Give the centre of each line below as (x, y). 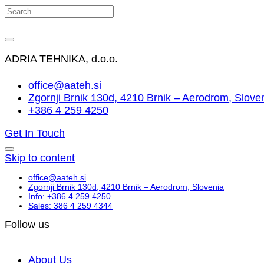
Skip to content (40, 158)
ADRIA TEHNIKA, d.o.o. (61, 59)
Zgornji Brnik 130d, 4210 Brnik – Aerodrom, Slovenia (126, 187)
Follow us (27, 224)
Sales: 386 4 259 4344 (70, 205)
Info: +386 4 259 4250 (70, 196)
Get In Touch (35, 133)
